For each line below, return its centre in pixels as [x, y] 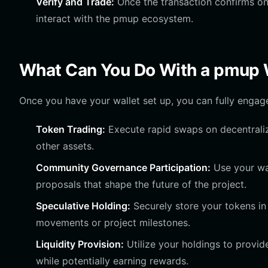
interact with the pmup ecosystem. [115, 19]
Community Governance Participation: [123, 167]
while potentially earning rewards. [112, 261]
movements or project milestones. [113, 223]
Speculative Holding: [83, 206]
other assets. [65, 146]
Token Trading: [71, 129]
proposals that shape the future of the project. [141, 184]
